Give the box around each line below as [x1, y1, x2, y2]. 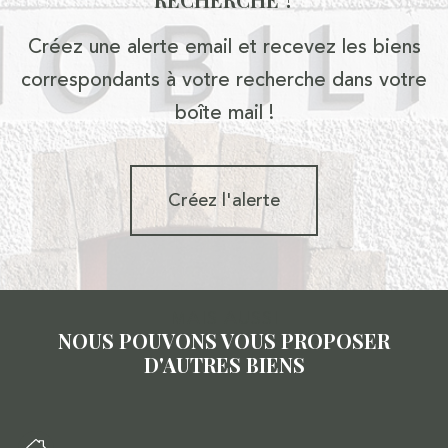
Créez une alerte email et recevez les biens [27, 30, 421, 62]
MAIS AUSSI [169, 303, 279, 332]
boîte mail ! [174, 96, 274, 128]
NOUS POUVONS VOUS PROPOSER [58, 326, 390, 354]
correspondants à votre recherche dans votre [21, 63, 427, 95]
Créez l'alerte [168, 186, 280, 215]
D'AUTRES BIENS [143, 350, 305, 378]
